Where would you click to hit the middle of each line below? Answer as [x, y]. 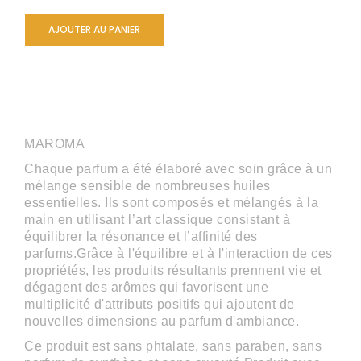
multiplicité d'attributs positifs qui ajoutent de [160, 304]
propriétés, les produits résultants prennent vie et [173, 270]
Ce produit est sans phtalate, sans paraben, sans [173, 346]
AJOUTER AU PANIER [94, 29]
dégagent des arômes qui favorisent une [146, 287]
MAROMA [54, 144]
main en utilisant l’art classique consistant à [157, 220]
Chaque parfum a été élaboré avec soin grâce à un [178, 169]
